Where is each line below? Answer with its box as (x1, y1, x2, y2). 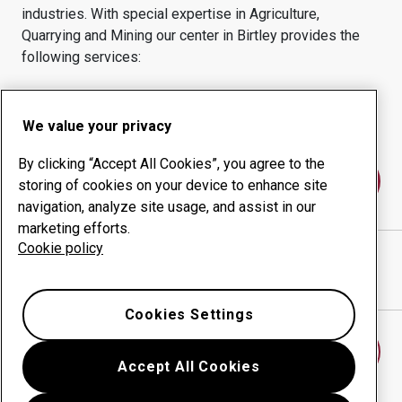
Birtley (237, 27, 277, 44)
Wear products (44, 88, 135, 105)
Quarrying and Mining (22, 27, 153, 44)
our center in (156, 27, 237, 44)
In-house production (223, 117, 349, 134)
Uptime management (44, 117, 173, 134)
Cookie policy (18, 240, 103, 257)
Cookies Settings (124, 306, 254, 323)
